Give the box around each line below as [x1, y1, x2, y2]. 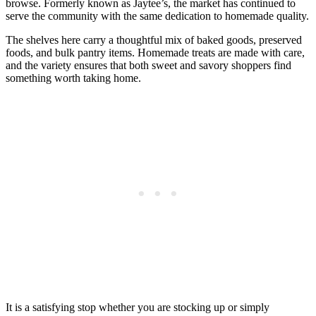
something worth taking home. [6, 72, 141, 85]
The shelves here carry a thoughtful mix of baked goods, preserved [6, 34, 302, 47]
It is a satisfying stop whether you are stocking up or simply [6, 301, 269, 314]
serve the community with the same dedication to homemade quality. [6, 10, 309, 23]
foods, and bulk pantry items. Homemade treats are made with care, [6, 47, 305, 59]
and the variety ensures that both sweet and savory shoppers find [6, 59, 291, 72]
